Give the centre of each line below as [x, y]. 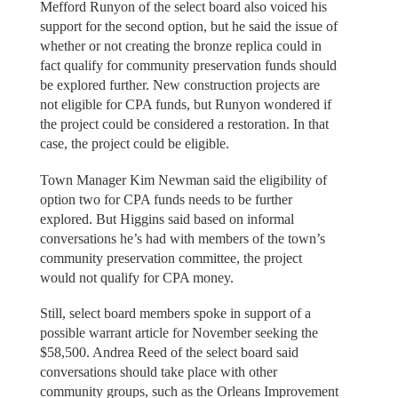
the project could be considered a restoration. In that [184, 124]
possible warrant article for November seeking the [179, 333]
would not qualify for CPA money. [136, 277]
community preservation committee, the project [171, 258]
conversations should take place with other [158, 372]
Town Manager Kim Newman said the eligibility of [183, 179]
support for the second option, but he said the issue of [188, 27]
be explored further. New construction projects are [179, 85]
